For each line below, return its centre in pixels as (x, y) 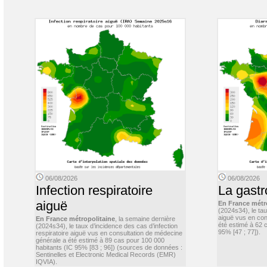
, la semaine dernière (145, 219)
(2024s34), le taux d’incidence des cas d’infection (107, 226)
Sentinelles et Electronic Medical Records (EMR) (106, 254)
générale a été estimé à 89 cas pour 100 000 (100, 240)
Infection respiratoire (94, 190)
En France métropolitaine (75, 219)
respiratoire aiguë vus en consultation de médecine (109, 233)
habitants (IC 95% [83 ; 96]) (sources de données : (109, 247)
